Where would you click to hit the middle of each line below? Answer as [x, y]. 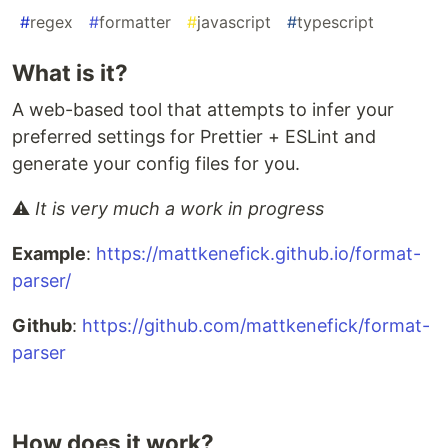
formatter [135, 22]
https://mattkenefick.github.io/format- [258, 254]
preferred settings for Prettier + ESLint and [194, 137]
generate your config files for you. [156, 164]
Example [49, 254]
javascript [234, 22]
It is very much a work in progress [179, 209]
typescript [335, 22]
